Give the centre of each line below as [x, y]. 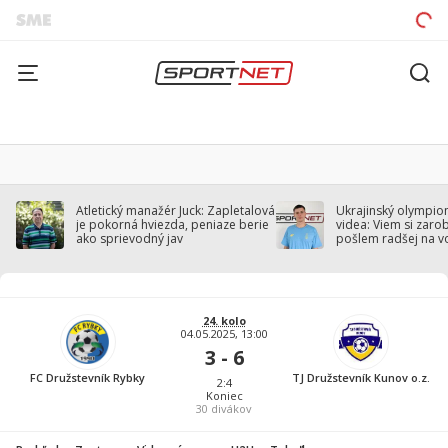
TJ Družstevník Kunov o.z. [360, 377]
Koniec [224, 395]
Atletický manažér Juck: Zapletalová [175, 210]
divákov [230, 408]
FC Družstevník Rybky [87, 377]
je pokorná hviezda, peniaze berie [172, 224]
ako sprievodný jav [129, 238]
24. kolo [224, 320]
